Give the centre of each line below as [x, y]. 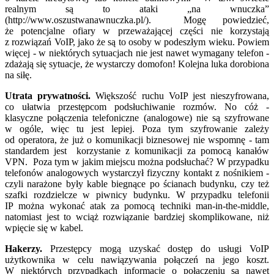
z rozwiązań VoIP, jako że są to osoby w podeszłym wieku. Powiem [137, 42]
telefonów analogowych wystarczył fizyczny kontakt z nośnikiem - [137, 172]
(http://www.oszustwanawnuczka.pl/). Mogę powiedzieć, [137, 20]
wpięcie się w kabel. [44, 228]
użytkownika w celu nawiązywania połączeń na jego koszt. [137, 259]
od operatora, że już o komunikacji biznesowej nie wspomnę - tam [137, 139]
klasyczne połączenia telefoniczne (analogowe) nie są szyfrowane [137, 117]
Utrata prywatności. [48, 95]
